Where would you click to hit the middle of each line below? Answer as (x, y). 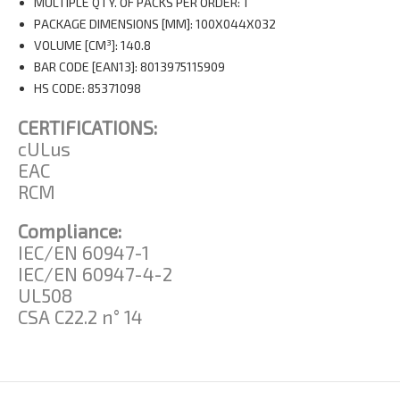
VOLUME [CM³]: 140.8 (92, 45)
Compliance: (70, 230)
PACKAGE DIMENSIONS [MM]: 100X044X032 (154, 23)
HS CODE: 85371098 (87, 87)
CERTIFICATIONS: (87, 127)
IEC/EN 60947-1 (83, 252)
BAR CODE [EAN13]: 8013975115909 (129, 66)
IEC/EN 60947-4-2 (95, 273)
